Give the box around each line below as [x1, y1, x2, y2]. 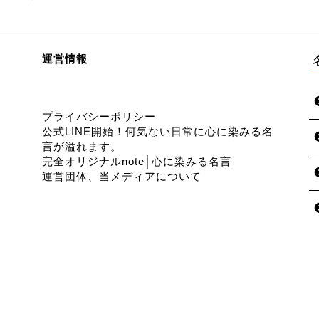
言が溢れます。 [42, 140, 122, 153]
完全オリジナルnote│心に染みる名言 [42, 155, 231, 168]
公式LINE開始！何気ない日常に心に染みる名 [42, 125, 273, 138]
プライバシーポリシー [42, 110, 156, 123]
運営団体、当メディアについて [42, 170, 202, 183]
